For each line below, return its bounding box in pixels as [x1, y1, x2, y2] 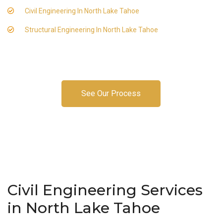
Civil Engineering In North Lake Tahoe [25, 7, 139, 15]
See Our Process [81, 89, 141, 98]
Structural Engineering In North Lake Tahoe [25, 26, 158, 34]
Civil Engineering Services [7, 181, 203, 199]
